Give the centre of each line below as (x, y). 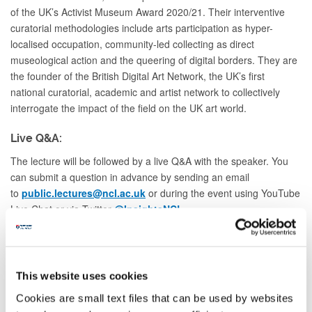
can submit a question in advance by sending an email (130, 177)
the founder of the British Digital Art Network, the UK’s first (138, 76)
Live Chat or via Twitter (62, 209)
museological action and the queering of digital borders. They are (154, 60)
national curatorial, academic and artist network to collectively (145, 92)
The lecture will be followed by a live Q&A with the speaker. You (149, 161)
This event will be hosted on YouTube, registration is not (146, 239)
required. (32, 255)
